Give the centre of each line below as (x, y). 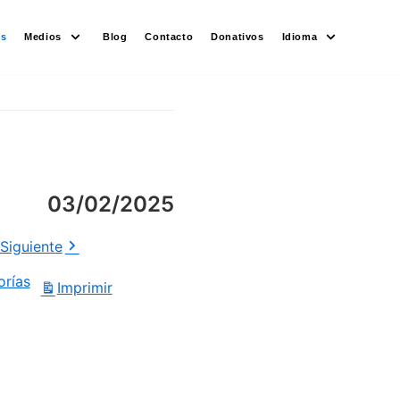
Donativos (237, 36)
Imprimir (84, 288)
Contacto (169, 36)
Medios (43, 36)
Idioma (300, 36)
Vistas (137, 291)
